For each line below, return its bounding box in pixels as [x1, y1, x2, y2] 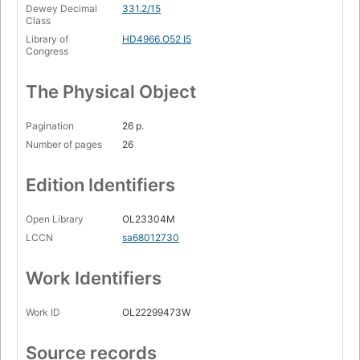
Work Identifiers [26, 268, 162, 289]
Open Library [26, 213, 84, 226]
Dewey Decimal [26, 2, 97, 15]
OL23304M [122, 213, 175, 226]
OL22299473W [122, 306, 190, 319]
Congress [26, 45, 68, 58]
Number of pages [26, 138, 102, 151]
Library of [26, 33, 68, 46]
